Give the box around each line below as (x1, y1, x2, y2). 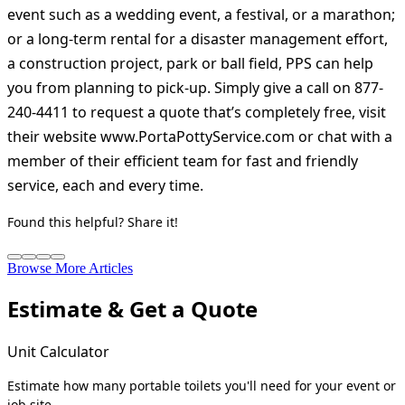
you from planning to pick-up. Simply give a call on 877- (7, 78, 383, 99)
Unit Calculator (7, 341, 109, 362)
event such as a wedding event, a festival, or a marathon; (7, 5, 395, 25)
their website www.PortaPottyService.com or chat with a (7, 127, 392, 147)
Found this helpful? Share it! (7, 213, 178, 231)
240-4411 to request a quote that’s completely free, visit (7, 102, 386, 123)
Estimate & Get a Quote (7, 294, 258, 325)
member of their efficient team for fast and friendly (7, 151, 358, 172)
